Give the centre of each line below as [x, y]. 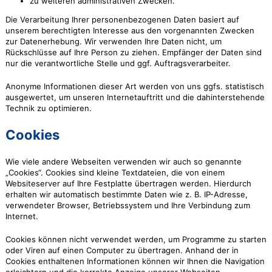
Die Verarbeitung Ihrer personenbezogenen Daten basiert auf [122, 19]
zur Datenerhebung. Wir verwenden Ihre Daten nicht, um [113, 41]
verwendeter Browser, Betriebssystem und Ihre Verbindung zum [127, 205]
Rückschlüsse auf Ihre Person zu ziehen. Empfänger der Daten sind [133, 52]
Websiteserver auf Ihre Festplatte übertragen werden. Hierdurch [128, 183]
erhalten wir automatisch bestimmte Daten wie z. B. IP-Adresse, [126, 194]
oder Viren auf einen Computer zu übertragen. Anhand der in [122, 250]
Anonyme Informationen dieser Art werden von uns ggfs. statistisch [134, 86]
